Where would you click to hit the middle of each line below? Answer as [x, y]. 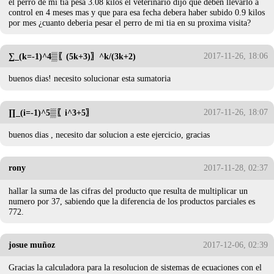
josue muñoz [32, 245]
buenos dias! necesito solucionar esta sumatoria [90, 79]
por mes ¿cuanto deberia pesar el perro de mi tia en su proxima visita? [130, 22]
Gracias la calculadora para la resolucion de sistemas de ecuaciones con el [135, 268]
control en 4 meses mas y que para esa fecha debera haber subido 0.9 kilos [137, 12]
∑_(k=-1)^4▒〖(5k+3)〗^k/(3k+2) [72, 57]
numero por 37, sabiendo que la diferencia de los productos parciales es [132, 201]
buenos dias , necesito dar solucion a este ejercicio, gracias [109, 135]
